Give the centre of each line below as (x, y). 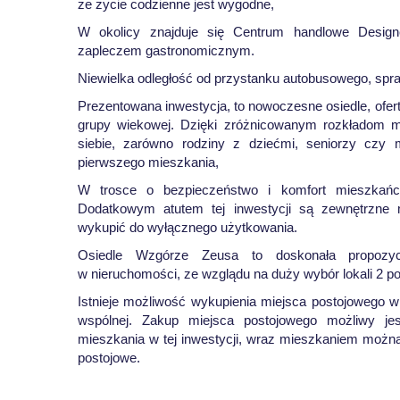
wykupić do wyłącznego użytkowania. (187, 227)
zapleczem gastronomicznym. (166, 50)
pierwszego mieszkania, (148, 162)
